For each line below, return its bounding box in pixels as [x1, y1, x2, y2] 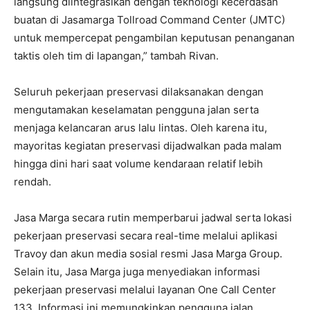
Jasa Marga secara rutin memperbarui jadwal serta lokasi [14, 210, 292, 224]
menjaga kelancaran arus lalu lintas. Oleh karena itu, [14, 120, 267, 134]
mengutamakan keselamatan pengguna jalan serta [14, 102, 259, 116]
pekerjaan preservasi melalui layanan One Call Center [14, 282, 276, 296]
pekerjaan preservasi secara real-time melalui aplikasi [14, 228, 277, 242]
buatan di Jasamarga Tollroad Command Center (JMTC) [14, 12, 285, 26]
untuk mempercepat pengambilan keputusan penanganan [14, 30, 295, 44]
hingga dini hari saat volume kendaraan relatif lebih [14, 156, 263, 170]
